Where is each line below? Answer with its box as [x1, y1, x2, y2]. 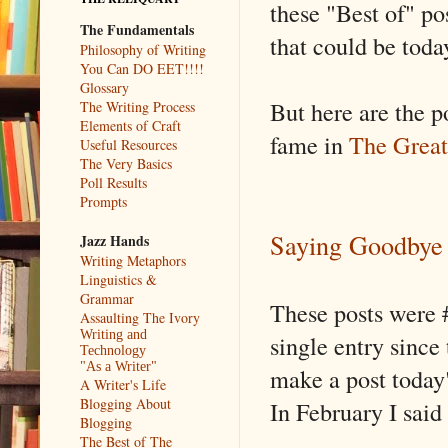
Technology [80, 342, 146, 358]
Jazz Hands [80, 229, 149, 251]
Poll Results [80, 172, 147, 192]
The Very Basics [80, 153, 172, 173]
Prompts [80, 191, 127, 211]
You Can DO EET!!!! [80, 58, 204, 78]
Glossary [80, 77, 129, 97]
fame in [270, 127, 349, 161]
